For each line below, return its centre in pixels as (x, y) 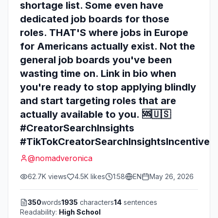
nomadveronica (64, 158)
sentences (139, 202)
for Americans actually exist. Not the (108, 46)
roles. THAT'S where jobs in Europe (104, 33)
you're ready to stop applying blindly (108, 87)
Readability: (39, 212)
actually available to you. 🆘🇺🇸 (95, 114)
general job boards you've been (96, 60)
